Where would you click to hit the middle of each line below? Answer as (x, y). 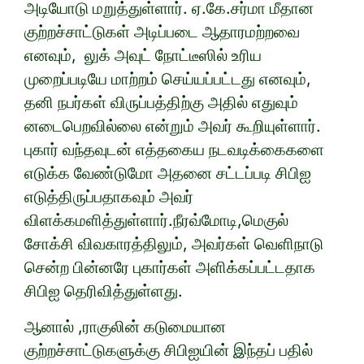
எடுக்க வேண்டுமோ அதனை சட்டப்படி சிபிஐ (168, 173)
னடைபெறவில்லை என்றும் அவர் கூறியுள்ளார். (173, 126)
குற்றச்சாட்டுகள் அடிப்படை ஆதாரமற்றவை (162, 32)
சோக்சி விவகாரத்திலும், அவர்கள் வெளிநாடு (174, 244)
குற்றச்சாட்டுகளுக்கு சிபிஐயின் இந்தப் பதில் (169, 351)
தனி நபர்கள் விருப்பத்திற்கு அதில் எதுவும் (161, 103)
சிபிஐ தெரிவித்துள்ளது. (104, 291)
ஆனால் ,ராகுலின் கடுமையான (125, 327)
